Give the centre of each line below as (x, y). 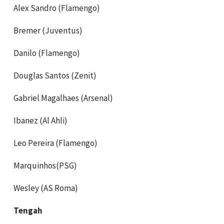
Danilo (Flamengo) (47, 53)
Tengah (28, 210)
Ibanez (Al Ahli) (40, 120)
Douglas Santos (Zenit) (55, 75)
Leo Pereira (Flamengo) (55, 143)
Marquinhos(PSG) (45, 165)
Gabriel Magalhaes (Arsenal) (63, 98)
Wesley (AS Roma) (46, 188)
